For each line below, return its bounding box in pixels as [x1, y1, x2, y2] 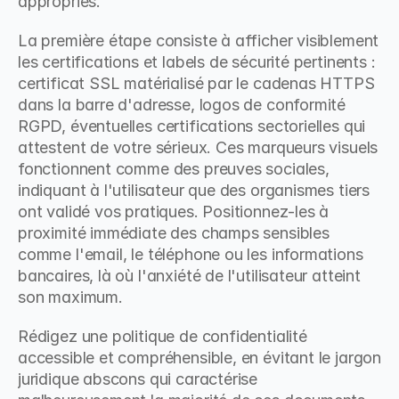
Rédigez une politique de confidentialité [18, 327, 307, 346]
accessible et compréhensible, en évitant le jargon [18, 348, 382, 367]
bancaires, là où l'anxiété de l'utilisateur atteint [18, 266, 361, 285]
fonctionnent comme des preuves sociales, [18, 159, 330, 178]
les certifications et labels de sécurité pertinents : [18, 53, 376, 71]
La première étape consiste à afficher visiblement [18, 31, 379, 50]
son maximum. [18, 288, 123, 306]
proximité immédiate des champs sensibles [18, 224, 330, 242]
